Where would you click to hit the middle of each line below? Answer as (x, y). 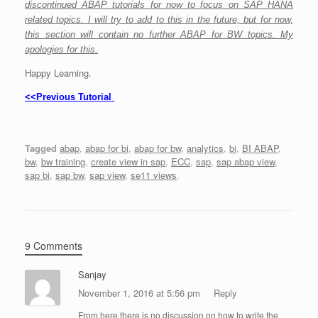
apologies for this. (61, 49)
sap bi (37, 175)
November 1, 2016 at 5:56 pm (141, 293)
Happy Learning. (58, 72)
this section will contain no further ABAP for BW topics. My (159, 34)
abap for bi (107, 148)
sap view (107, 175)
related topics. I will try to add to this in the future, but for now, (159, 19)
